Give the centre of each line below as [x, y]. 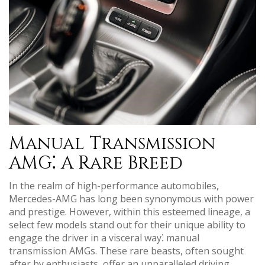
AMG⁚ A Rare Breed [96, 164]
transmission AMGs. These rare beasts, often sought [126, 251]
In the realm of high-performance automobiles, [114, 186]
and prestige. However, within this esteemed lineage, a [130, 212]
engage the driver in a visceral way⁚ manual [104, 238]
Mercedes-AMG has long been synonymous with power [131, 199]
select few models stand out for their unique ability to [127, 225]
